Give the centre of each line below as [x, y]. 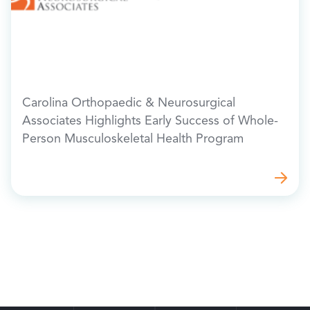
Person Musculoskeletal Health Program [133, 139]
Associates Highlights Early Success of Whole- [150, 121]
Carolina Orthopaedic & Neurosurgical [129, 103]
